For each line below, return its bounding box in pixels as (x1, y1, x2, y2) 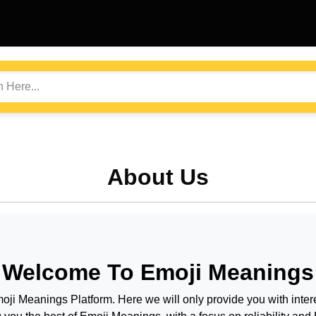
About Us (107, 164, 209, 190)
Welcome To (2, 259, 140, 285)
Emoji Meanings (140, 259, 314, 285)
